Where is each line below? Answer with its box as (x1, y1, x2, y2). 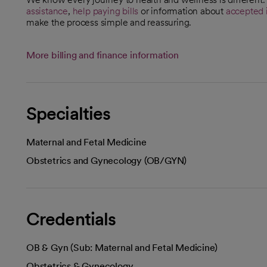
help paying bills (72, 5, 139, 17)
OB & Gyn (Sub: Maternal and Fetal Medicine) (26, 241, 218, 253)
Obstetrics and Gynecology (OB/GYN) (26, 154, 187, 166)
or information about (138, 5, 226, 17)
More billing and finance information (26, 49, 179, 61)
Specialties (26, 102, 111, 124)
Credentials (26, 207, 116, 229)
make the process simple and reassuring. (26, 16, 192, 28)
